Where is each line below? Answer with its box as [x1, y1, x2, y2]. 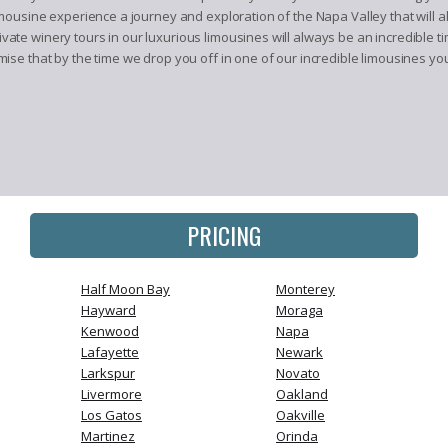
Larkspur [81, 364, 135, 382]
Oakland [276, 385, 328, 403]
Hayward [81, 301, 136, 319]
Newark [276, 343, 323, 361]
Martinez [81, 427, 135, 445]
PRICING [187, 217, 261, 253]
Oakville [276, 406, 325, 424]
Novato [276, 364, 320, 382]
